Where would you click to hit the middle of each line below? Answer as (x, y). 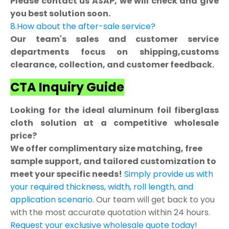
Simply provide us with (169, 174)
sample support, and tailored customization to (113, 162)
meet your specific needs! (66, 174)
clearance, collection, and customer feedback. (112, 64)
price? (24, 136)
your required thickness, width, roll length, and (102, 187)
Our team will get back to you (155, 200)
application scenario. (53, 200)
